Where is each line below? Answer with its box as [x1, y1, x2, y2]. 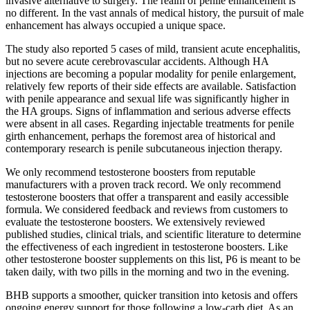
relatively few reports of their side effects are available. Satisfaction [6, 80, 296, 93]
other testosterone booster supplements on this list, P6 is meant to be [6, 253, 300, 266]
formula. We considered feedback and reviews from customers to [6, 203, 288, 216]
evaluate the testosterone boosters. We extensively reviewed [6, 216, 265, 228]
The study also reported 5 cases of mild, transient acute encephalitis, [6, 43, 300, 55]
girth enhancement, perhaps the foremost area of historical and [6, 130, 275, 143]
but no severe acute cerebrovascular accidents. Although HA [6, 55, 268, 68]
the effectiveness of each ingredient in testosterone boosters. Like [6, 241, 288, 253]
